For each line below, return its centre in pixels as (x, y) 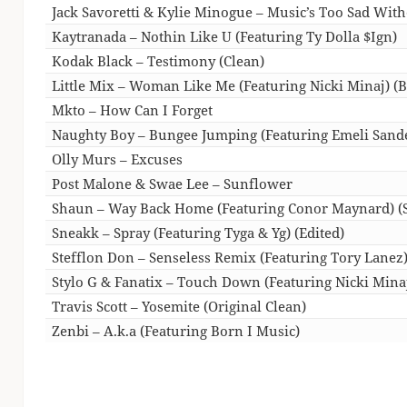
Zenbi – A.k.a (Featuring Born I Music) (176, 330)
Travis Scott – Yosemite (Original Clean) (179, 306)
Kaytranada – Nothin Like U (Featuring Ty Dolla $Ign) (225, 36)
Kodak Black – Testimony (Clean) (159, 60)
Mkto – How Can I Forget (133, 109)
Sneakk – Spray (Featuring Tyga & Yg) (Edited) (199, 232)
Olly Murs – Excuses (118, 159)
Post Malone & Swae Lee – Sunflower (173, 183)
